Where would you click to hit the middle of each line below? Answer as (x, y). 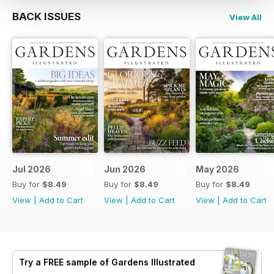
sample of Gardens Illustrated (129, 262)
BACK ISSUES (46, 17)
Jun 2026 (125, 169)
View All (246, 17)
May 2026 (217, 169)
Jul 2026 (31, 169)
